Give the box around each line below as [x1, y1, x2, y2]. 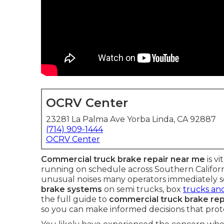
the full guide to [41, 194, 109, 204]
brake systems [41, 184, 102, 194]
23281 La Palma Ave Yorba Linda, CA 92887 [46, 114, 216, 124]
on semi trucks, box [102, 184, 183, 194]
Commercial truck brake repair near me [41, 154, 205, 164]
